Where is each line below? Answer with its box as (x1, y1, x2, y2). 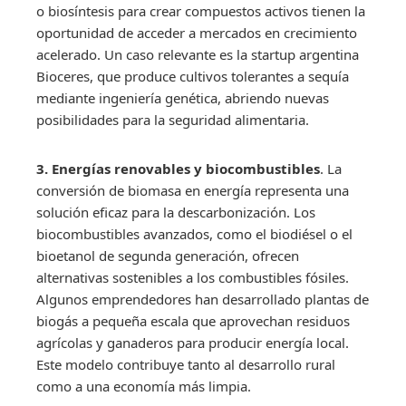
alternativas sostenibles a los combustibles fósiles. (36, 267, 349, 286)
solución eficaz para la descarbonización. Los (36, 202, 315, 221)
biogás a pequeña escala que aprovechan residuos (36, 311, 350, 330)
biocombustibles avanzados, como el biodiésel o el (36, 224, 353, 243)
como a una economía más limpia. (36, 376, 251, 395)
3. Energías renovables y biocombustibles (36, 159, 320, 178)
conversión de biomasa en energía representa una (36, 180, 349, 199)
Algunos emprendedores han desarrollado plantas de (36, 289, 369, 308)
